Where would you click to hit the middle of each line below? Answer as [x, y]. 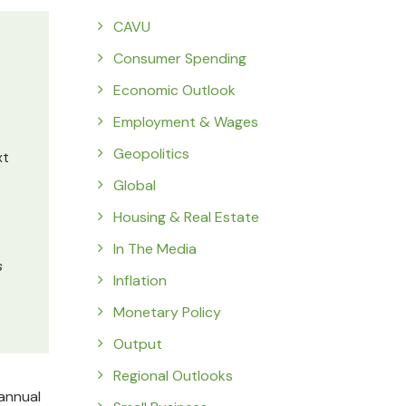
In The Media [155, 249]
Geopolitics [151, 154]
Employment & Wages [186, 122]
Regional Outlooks [173, 376]
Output [138, 344]
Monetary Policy [167, 312]
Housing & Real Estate [186, 217]
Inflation [140, 280]
